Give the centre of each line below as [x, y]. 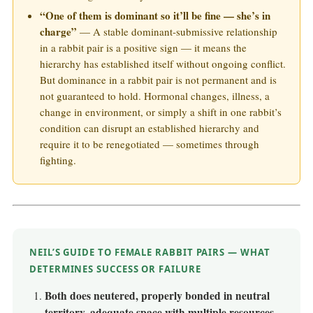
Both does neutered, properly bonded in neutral [157, 295]
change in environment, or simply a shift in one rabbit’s [161, 112]
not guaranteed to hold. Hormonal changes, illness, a [155, 96]
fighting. [58, 160]
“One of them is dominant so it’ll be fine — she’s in [155, 16]
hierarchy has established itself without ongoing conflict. [163, 64]
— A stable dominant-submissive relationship [177, 32]
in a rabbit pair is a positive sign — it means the [143, 48]
